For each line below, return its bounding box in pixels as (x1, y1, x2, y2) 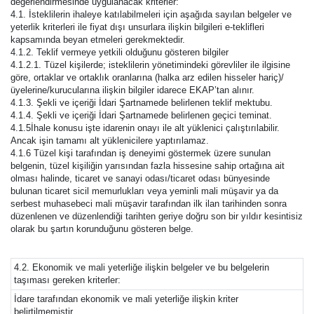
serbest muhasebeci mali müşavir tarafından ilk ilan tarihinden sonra (11, 198, 287, 209)
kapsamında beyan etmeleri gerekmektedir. (11, 34, 185, 45)
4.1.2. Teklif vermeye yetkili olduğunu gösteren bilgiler (11, 47, 228, 57)
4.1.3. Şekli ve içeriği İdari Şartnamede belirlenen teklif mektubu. (11, 97, 273, 108)
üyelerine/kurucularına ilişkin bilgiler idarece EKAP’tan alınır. (11, 85, 254, 95)
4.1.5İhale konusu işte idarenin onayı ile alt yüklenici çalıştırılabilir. (11, 123, 280, 133)
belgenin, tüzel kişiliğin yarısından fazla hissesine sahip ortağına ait (11, 161, 285, 171)
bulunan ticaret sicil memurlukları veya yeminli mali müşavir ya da (11, 186, 278, 196)
